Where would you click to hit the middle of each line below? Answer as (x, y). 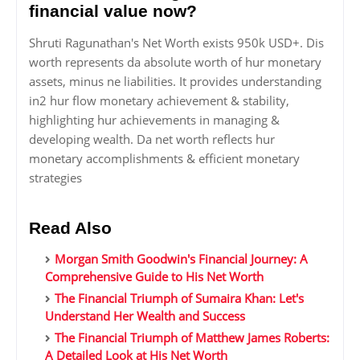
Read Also (70, 228)
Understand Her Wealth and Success (145, 316)
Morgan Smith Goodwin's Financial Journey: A (181, 259)
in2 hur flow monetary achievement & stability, (159, 101)
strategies (55, 178)
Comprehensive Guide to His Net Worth (154, 277)
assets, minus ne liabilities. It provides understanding (175, 82)
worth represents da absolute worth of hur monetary (175, 62)
